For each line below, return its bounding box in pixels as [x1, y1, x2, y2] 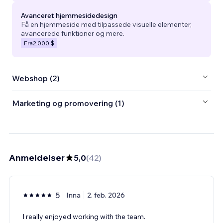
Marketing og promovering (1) [12, 98, 124, 109]
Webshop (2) [12, 73, 60, 84]
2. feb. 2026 [87, 190, 125, 200]
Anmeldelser [9, 151, 65, 163]
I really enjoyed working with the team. [22, 212, 145, 221]
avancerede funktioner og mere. [21, 28, 124, 38]
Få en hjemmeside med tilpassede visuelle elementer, [21, 19, 192, 29]
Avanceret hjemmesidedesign [21, 10, 117, 20]
